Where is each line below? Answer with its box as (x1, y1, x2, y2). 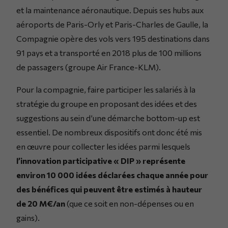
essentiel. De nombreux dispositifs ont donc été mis (16, 127, 202, 137)
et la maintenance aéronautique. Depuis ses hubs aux (16, 5, 204, 15)
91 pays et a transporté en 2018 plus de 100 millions (16, 47, 202, 58)
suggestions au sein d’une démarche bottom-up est (16, 112, 200, 123)
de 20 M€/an (16, 198, 65, 208)
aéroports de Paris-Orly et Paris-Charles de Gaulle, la (16, 19, 208, 29)
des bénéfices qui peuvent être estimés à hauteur (16, 184, 202, 194)
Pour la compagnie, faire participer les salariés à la (16, 84, 195, 94)
